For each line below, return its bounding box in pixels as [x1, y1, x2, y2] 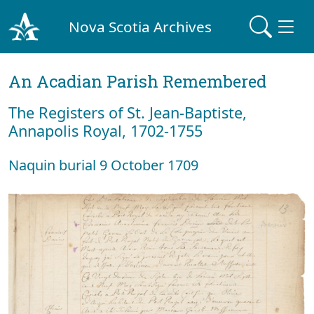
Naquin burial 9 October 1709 [8, 156, 198, 175]
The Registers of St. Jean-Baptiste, [8, 102, 247, 123]
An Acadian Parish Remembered [8, 70, 266, 93]
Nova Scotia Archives [69, 16, 212, 36]
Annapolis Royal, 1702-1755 [8, 121, 203, 141]
